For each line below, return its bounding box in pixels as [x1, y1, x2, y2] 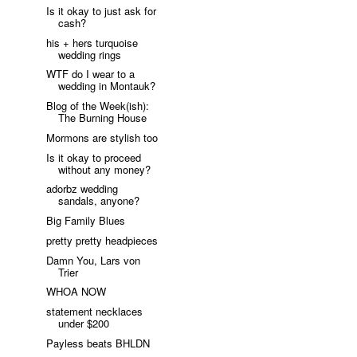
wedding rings [58, 46, 122, 62]
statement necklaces [46, 304, 143, 320]
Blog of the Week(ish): [46, 98, 150, 114]
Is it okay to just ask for [46, 2, 157, 18]
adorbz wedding [46, 181, 119, 197]
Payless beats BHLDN [46, 335, 151, 351]
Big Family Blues [46, 213, 126, 229]
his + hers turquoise [46, 34, 139, 50]
